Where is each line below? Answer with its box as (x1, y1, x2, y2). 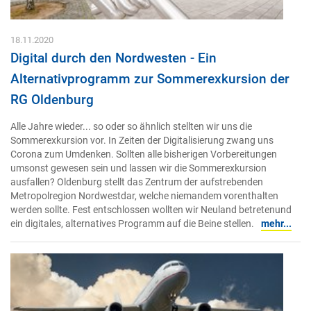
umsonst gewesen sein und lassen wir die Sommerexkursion (10, 162, 267, 175)
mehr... (261, 218, 292, 230)
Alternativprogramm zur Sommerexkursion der (10, 71, 289, 87)
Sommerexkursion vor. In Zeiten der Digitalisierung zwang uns (10, 135, 274, 147)
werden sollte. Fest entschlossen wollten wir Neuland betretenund (10, 204, 292, 217)
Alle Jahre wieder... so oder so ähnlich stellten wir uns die (10, 121, 252, 133)
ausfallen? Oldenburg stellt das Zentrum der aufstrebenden (10, 176, 263, 189)
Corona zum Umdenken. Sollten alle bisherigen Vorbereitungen (10, 149, 277, 161)
